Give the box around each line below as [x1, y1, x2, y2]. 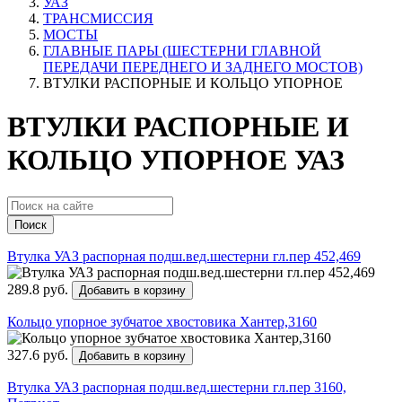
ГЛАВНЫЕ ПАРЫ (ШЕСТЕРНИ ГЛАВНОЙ [43, 43, 321, 58]
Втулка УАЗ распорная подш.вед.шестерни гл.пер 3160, [7, 379, 346, 395]
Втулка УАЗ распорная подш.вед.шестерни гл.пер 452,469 [7, 248, 361, 264]
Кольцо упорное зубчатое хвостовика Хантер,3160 [7, 313, 317, 329]
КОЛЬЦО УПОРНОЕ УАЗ [7, 144, 345, 177]
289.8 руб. [7, 281, 72, 297]
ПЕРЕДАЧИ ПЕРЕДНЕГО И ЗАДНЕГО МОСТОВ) [43, 59, 363, 74]
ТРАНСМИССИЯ [43, 11, 153, 26]
